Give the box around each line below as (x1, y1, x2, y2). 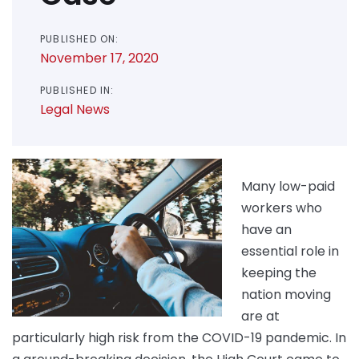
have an (241, 220, 292, 240)
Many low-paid (241, 177, 335, 196)
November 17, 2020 (40, 49, 159, 68)
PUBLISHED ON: (40, 32, 119, 46)
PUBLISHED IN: (40, 83, 115, 98)
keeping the (241, 264, 317, 283)
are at (241, 307, 280, 326)
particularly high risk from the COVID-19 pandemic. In (12, 329, 346, 348)
